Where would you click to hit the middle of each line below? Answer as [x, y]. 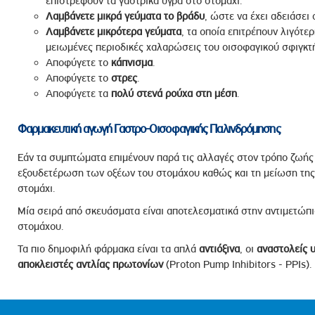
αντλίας [92, 264]
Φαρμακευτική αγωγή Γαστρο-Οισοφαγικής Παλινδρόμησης [149, 129]
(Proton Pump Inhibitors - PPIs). [237, 264]
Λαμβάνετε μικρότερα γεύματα [113, 32]
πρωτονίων [137, 264]
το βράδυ [184, 16]
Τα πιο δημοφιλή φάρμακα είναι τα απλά [108, 249]
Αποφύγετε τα [78, 94]
